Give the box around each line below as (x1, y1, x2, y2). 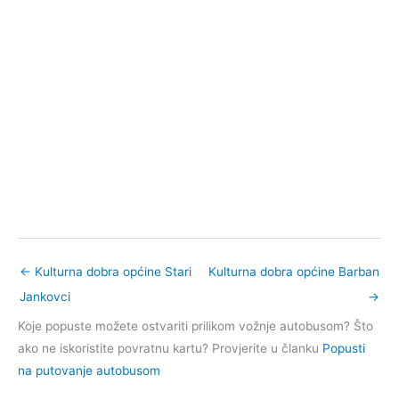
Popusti (322, 340, 365, 355)
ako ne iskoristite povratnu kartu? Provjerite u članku (18, 340, 322, 355)
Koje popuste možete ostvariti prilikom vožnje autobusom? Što (18, 318, 373, 333)
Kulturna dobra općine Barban (208, 264, 379, 279)
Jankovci (20, 289, 70, 304)
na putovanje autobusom (18, 362, 160, 378)
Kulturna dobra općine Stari (31, 264, 191, 279)
